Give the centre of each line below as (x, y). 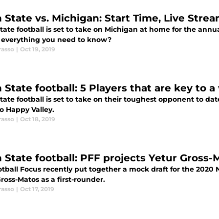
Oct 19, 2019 (38, 49)
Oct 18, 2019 (38, 119)
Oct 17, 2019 (37, 189)
